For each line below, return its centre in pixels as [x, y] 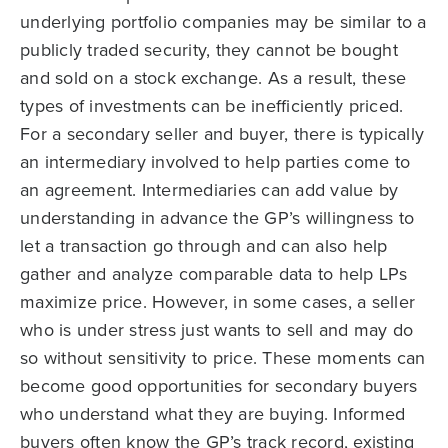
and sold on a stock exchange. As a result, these [213, 78]
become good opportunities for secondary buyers [219, 386]
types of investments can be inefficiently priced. [212, 106]
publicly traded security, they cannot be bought [209, 50]
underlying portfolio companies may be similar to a [223, 22]
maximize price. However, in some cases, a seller [217, 302]
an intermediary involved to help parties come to [215, 162]
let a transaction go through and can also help [204, 246]
